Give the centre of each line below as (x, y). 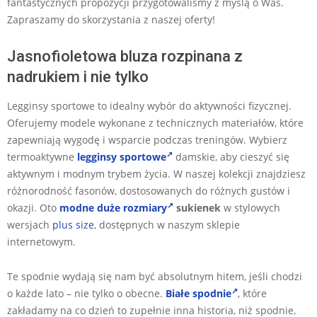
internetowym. (41, 241)
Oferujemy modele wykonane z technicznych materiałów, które (155, 122)
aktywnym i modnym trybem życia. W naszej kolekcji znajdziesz (156, 173)
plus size (73, 224)
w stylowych (250, 207)
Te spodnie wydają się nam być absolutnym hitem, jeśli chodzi (155, 276)
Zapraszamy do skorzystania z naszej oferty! (111, 19)
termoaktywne (42, 156)
